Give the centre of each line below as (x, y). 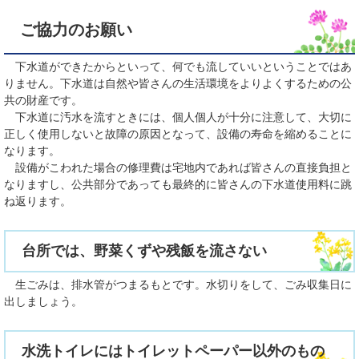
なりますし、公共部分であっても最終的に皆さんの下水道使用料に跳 (178, 184)
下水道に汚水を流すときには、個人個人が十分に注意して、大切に (178, 117)
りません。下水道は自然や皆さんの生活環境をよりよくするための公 (178, 83)
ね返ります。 (38, 201)
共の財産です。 (43, 100)
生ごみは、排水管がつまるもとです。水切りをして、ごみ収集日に (178, 284)
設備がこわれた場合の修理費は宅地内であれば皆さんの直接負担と (178, 167)
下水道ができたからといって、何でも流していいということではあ (178, 67)
